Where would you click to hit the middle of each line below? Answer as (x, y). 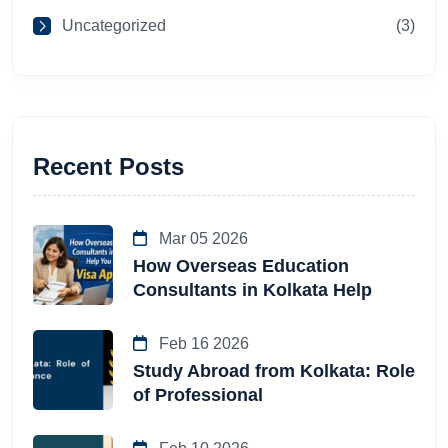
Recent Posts (108, 166)
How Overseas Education (241, 266)
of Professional (198, 395)
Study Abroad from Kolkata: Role (274, 371)
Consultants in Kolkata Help (252, 290)
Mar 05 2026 (201, 239)
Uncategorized (114, 26)
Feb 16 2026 (202, 344)
